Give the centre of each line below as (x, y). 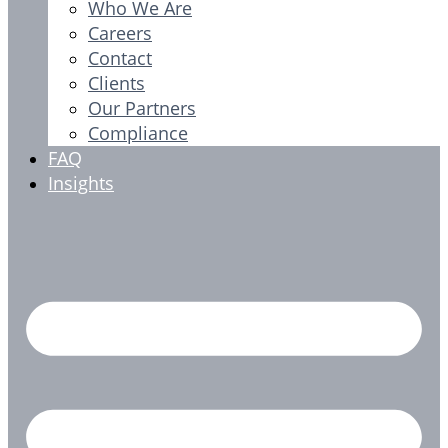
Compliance (138, 133)
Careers (120, 33)
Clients (116, 83)
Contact (120, 58)
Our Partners (142, 108)
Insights (81, 183)
